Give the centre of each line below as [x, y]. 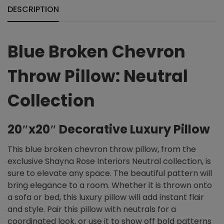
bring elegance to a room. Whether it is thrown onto [110, 185]
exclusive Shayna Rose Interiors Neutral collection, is [109, 161]
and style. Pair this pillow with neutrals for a [92, 209]
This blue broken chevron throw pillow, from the [102, 149]
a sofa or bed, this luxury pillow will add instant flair [106, 197]
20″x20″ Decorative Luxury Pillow [109, 129]
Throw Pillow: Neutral [98, 76]
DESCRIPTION [33, 9]
